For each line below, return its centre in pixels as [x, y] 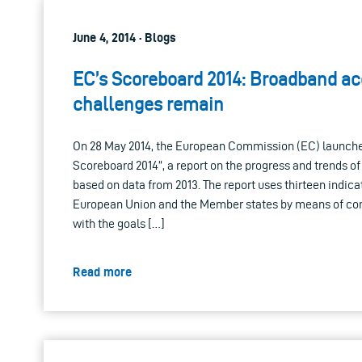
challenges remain [148, 104]
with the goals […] [119, 223]
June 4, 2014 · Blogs [124, 37]
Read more [102, 271]
